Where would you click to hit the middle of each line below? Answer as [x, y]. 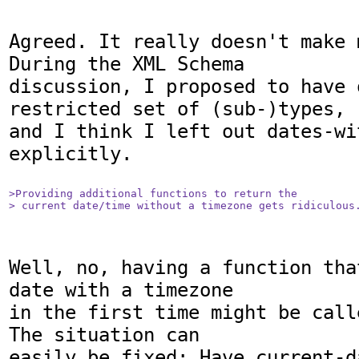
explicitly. [71, 153]
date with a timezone [121, 290]
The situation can [104, 335]
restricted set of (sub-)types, [177, 109]
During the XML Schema [127, 64]
